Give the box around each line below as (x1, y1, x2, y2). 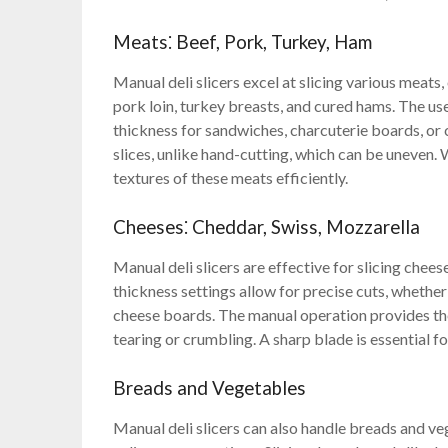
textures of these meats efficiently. (113, 168, 349, 188)
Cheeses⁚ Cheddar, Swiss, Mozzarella (113, 216, 421, 239)
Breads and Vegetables (113, 377, 307, 400)
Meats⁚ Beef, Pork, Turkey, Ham (113, 31, 373, 54)
